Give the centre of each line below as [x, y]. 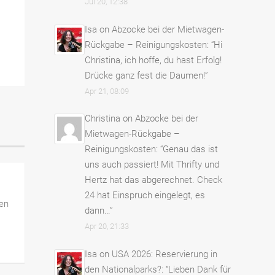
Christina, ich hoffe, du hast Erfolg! [153, 60]
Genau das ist [190, 149]
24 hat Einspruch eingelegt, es [145, 196]
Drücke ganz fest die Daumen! [145, 75]
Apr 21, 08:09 [107, 91]
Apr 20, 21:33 [107, 227]
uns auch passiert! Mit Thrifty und [152, 165]
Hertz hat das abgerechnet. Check [153, 180]
